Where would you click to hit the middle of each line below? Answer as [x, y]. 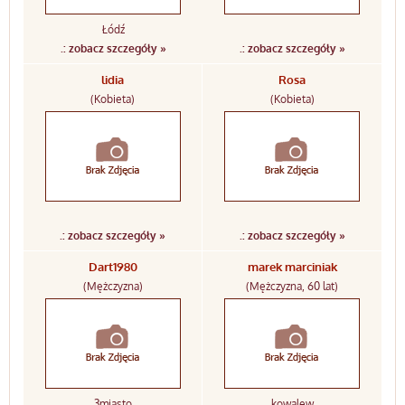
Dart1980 [113, 267]
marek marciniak [292, 267]
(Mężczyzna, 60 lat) [292, 286]
